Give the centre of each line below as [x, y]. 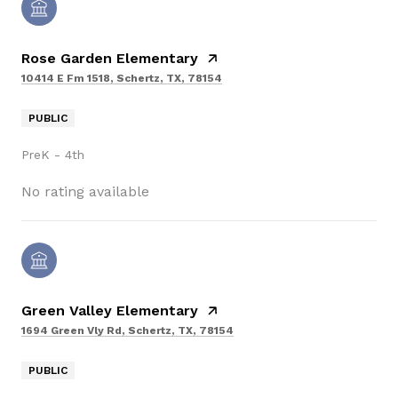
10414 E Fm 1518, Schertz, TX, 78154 [122, 79]
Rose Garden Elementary [110, 59]
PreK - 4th [53, 155]
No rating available [85, 192]
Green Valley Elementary [110, 311]
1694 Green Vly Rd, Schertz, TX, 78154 [127, 331]
